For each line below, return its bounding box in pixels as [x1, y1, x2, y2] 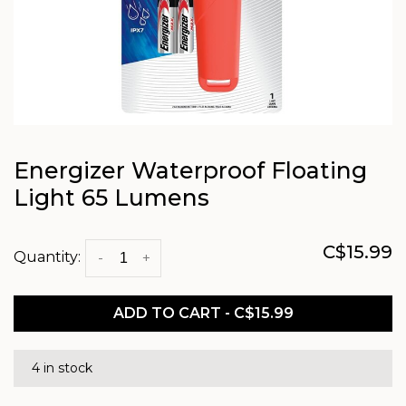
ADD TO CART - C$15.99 [112, 304, 294, 322]
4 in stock [32, 360, 92, 376]
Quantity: [14, 248, 81, 266]
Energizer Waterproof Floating [14, 157, 367, 184]
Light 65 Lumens [14, 184, 209, 211]
